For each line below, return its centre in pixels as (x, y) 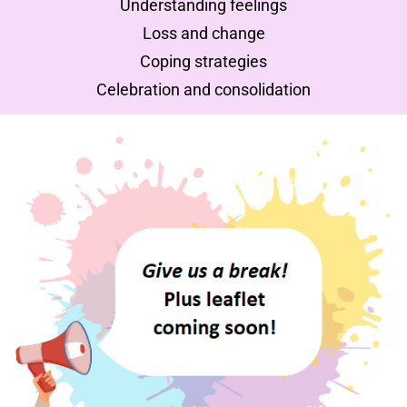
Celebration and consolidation (203, 90)
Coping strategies (203, 62)
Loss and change (203, 34)
